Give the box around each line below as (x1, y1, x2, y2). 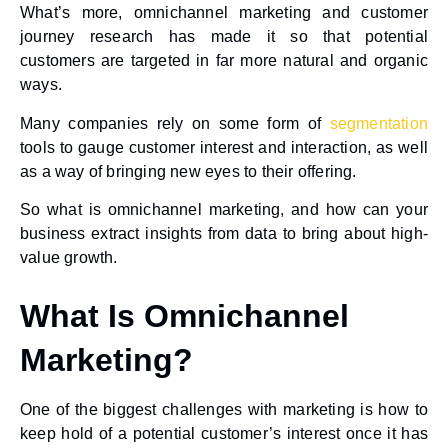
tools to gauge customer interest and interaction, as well (20, 138, 428, 156)
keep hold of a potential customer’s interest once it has (20, 425, 428, 443)
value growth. (20, 249, 118, 267)
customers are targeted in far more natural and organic (20, 52, 428, 70)
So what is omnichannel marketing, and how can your (20, 201, 428, 219)
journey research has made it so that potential (20, 28, 428, 46)
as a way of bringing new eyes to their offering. (20, 162, 357, 180)
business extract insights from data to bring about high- (20, 225, 428, 243)
